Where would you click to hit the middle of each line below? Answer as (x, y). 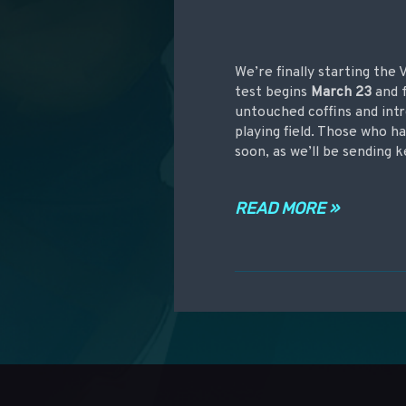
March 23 (342, 92)
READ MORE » (287, 208)
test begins (273, 92)
